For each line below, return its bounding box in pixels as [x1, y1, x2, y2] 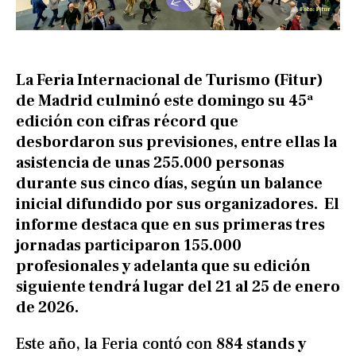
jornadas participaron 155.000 [16, 235, 242, 257]
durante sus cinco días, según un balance [16, 173, 323, 195]
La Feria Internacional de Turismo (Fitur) [16, 70, 323, 91]
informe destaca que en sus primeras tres [16, 215, 325, 236]
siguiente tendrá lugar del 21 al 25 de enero [16, 277, 340, 298]
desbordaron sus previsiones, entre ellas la [16, 132, 337, 153]
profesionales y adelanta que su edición [16, 256, 311, 277]
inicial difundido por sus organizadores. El [16, 194, 339, 215]
